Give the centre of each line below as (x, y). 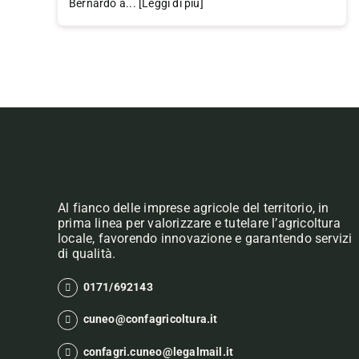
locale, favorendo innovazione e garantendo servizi (205, 238)
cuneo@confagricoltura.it (150, 319)
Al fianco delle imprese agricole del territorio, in (193, 208)
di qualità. (87, 253)
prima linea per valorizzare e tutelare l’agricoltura (199, 223)
